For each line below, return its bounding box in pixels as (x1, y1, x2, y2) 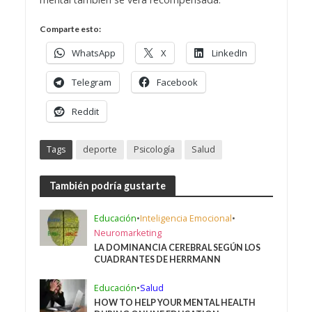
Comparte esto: (39, 24, 101, 35)
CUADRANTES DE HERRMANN (94, 254, 221, 265)
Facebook (156, 76, 198, 89)
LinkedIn (211, 47, 247, 60)
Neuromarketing (94, 227, 162, 240)
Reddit (71, 105, 99, 118)
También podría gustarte (49, 179, 166, 192)
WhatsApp (71, 47, 116, 60)
